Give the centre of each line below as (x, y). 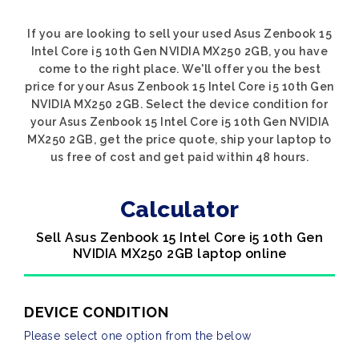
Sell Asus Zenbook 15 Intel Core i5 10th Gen (179, 238)
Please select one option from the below (138, 336)
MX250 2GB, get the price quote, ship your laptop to (179, 139)
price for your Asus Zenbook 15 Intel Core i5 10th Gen (179, 87)
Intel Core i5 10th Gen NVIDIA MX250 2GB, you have (179, 51)
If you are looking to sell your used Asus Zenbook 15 (179, 34)
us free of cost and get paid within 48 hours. (179, 157)
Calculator (179, 210)
